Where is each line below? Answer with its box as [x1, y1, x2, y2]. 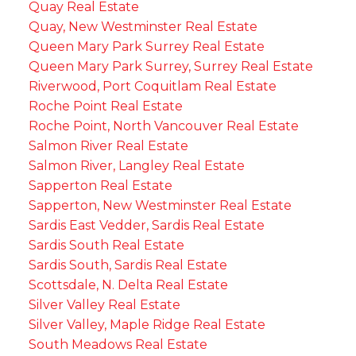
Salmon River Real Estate [28, 138, 188, 154]
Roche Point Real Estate [28, 99, 183, 114]
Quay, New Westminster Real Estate [28, 19, 257, 35]
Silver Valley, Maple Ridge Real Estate [28, 317, 265, 333]
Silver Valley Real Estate [28, 297, 180, 313]
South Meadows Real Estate [28, 337, 207, 353]
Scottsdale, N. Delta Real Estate [28, 277, 228, 293]
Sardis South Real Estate [28, 238, 184, 253]
